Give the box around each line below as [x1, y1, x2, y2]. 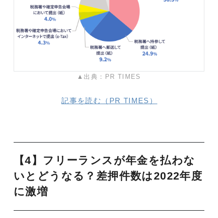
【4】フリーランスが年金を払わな [14, 155, 196, 167]
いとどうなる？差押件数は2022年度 [14, 170, 203, 182]
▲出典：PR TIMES [77, 73, 141, 81]
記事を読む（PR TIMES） [61, 96, 158, 105]
